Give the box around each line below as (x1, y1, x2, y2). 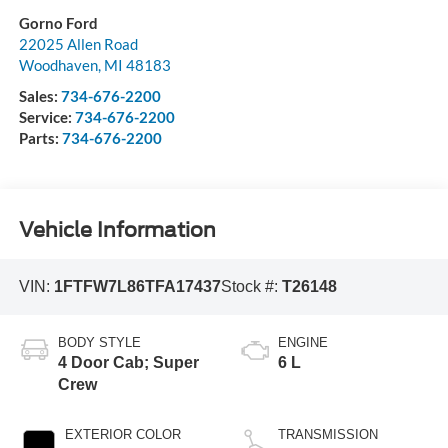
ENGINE (278, 334, 328, 350)
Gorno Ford (18, 14, 98, 33)
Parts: (18, 129, 62, 148)
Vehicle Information (18, 217, 216, 242)
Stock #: (220, 278, 282, 296)
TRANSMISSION (278, 426, 378, 442)
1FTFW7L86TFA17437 (53, 278, 221, 296)
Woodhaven (18, 56, 98, 75)
